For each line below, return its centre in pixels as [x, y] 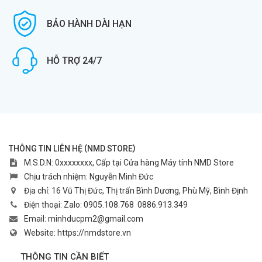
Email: [36, 219]
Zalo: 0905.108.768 [99, 205]
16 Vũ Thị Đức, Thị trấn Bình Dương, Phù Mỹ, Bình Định [150, 191]
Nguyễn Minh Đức [121, 177]
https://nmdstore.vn [94, 233]
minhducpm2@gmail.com [96, 219]
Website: [41, 233]
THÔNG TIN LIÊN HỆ [46, 148]
